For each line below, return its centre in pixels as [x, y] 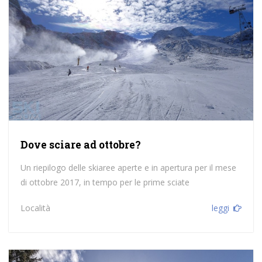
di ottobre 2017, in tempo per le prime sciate [105, 182]
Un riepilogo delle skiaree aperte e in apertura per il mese [128, 168]
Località [35, 208]
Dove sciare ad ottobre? [80, 145]
